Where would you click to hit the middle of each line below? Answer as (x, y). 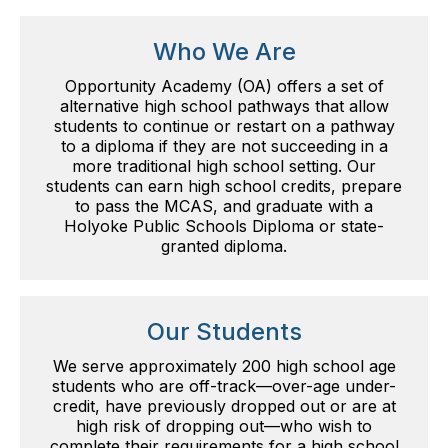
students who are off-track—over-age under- (224, 385)
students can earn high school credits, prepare (224, 185)
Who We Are (224, 51)
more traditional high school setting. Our (224, 165)
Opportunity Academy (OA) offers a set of (224, 85)
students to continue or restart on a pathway (224, 125)
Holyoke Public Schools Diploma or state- (224, 225)
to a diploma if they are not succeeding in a (224, 145)
